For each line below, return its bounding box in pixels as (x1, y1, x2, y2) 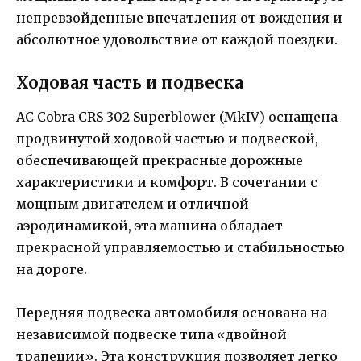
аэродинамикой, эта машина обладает (16, 218, 283, 234)
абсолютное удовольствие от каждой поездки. (16, 31, 338, 48)
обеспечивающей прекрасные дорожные (16, 152, 303, 169)
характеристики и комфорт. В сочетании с (16, 174, 317, 191)
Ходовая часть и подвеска (16, 73, 243, 93)
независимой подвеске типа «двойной (16, 326, 287, 343)
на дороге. (16, 261, 87, 278)
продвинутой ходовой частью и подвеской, (16, 131, 318, 147)
